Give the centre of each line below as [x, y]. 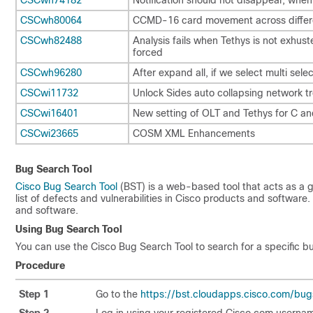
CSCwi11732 [49, 93]
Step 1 [34, 294]
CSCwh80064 [51, 20]
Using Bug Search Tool [69, 229]
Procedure [40, 265]
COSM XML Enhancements [194, 133]
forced [148, 52]
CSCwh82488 [51, 40]
